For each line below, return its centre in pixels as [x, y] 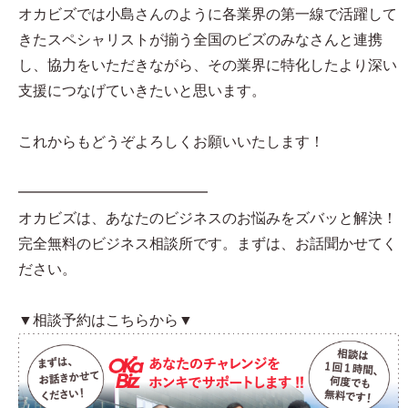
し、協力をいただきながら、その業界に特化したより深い [208, 65]
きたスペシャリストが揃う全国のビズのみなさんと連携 [200, 40]
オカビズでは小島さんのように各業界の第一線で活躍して [208, 14]
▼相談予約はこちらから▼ [106, 320]
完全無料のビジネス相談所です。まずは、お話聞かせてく [208, 244]
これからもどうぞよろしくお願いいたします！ [171, 142]
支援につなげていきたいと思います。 [142, 91]
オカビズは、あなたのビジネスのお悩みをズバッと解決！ [208, 218]
